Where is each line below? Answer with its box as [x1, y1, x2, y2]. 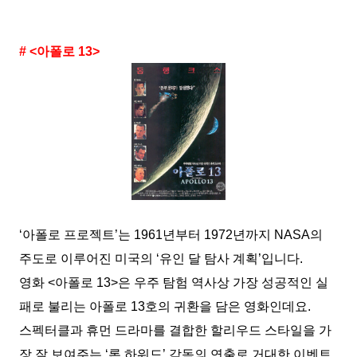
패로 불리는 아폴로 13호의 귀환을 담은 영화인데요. [19, 299, 311, 313]
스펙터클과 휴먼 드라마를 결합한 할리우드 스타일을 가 [19, 323, 331, 337]
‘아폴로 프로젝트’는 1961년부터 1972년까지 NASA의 [19, 227, 323, 241]
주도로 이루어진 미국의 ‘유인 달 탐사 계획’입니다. [19, 251, 303, 265]
